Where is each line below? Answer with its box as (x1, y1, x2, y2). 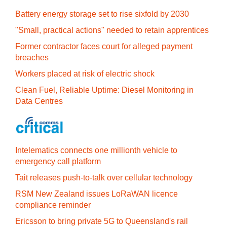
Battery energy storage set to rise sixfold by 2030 (15, 10, 189, 18)
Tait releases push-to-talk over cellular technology (15, 173, 193, 182)
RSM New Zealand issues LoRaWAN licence (15, 190, 178, 198)
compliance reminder (15, 201, 91, 209)
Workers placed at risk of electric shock (15, 69, 155, 78)
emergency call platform (15, 157, 101, 166)
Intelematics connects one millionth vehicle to (15, 146, 177, 155)
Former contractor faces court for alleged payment (15, 42, 193, 51)
